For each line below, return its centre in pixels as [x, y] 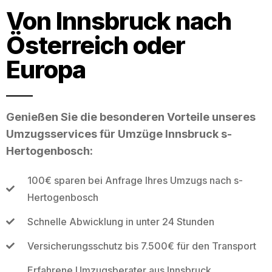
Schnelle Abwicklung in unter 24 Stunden [121, 221]
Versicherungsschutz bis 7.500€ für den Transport [141, 246]
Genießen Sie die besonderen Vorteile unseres [131, 117]
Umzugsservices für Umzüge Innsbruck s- [119, 134]
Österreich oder [96, 45]
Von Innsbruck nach [119, 21]
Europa [46, 69]
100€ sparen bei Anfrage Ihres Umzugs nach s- [135, 180]
